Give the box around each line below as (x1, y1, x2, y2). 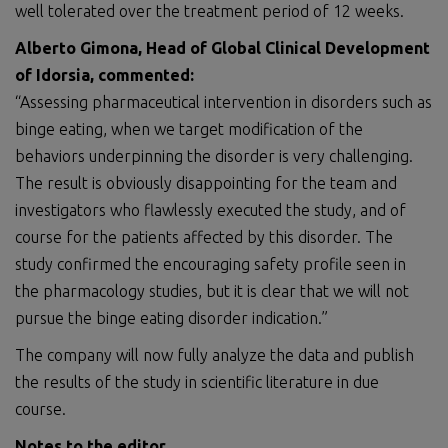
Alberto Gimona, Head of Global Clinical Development (15, 39, 430, 57)
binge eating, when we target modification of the (15, 120, 363, 138)
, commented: (90, 66, 194, 84)
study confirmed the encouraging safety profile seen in (15, 255, 406, 273)
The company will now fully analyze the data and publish (15, 346, 414, 364)
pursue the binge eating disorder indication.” (15, 309, 328, 327)
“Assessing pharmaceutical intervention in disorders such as (15, 93, 432, 111)
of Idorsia (15, 66, 90, 84)
